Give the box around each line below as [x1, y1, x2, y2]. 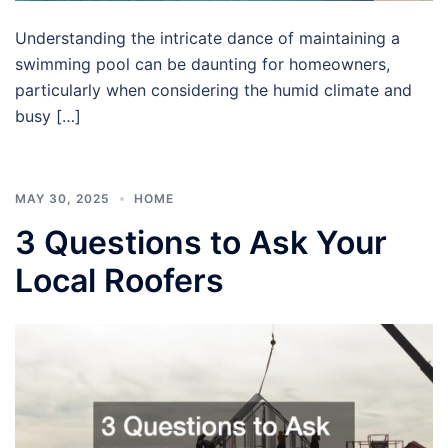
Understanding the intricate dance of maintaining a [15, 27, 400, 48]
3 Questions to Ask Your [15, 222, 387, 262]
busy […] [15, 105, 81, 126]
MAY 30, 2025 [15, 190, 110, 206]
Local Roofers [15, 260, 224, 300]
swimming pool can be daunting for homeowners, [15, 53, 390, 74]
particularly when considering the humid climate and [15, 79, 412, 100]
